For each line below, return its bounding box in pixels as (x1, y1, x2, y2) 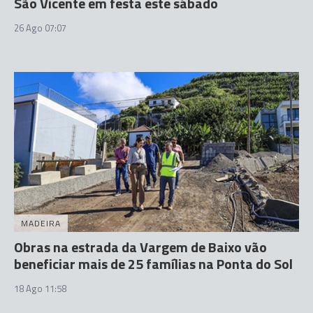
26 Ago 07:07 (14, 20, 66, 35)
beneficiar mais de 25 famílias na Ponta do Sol (14, 253, 293, 275)
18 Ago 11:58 (14, 282, 66, 296)
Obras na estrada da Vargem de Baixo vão (14, 236, 267, 258)
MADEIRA (21, 217, 61, 230)
